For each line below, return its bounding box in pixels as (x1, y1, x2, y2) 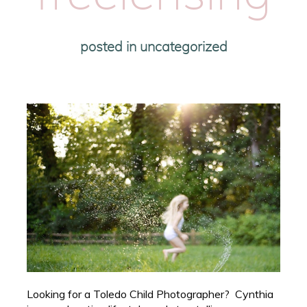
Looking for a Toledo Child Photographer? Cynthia (27, 287, 274, 302)
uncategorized (139, 40, 228, 54)
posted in (79, 40, 140, 54)
